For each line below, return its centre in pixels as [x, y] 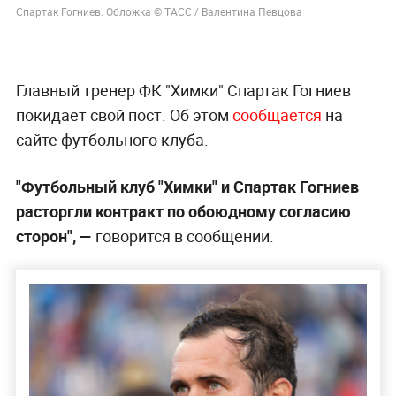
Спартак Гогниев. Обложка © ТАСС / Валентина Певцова [159, 12]
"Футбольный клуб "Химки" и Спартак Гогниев [187, 187]
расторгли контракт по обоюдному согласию [183, 212]
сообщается [277, 115]
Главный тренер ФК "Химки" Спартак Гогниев [183, 91]
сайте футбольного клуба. [112, 140]
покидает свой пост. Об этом [124, 115]
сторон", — [53, 236]
